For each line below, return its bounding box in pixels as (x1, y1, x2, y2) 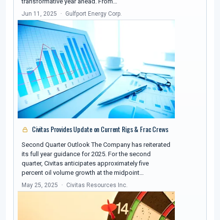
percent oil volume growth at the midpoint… (22, 169, 144, 177)
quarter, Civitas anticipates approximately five (22, 160, 149, 167)
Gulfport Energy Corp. (65, 10, 122, 18)
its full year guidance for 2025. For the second (22, 150, 151, 158)
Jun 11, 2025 (22, 10, 57, 18)
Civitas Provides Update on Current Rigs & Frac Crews (30, 124, 168, 135)
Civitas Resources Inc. (66, 182, 128, 189)
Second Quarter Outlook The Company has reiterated (22, 141, 170, 149)
